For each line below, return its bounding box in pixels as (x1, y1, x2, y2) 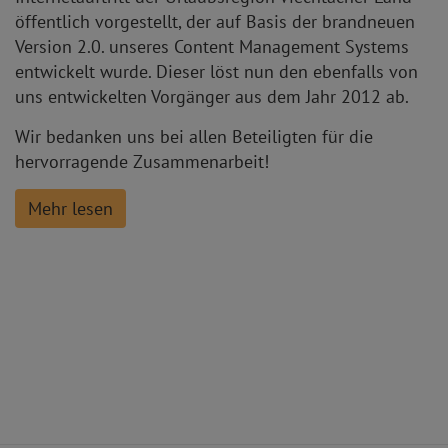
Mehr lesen (28, 196, 113, 220)
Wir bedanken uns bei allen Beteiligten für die (15, 124, 373, 148)
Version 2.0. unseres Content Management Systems (15, 34, 409, 58)
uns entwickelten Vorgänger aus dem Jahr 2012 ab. (15, 84, 409, 108)
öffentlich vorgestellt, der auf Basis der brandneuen (15, 9, 415, 33)
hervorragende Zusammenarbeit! (15, 149, 269, 173)
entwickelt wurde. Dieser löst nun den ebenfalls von (15, 59, 418, 83)
